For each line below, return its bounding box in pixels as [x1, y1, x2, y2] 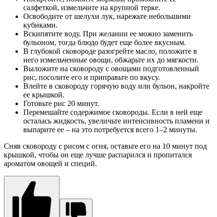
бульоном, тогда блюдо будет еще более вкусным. [23, 38, 186, 47]
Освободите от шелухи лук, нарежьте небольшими [23, 12, 191, 21]
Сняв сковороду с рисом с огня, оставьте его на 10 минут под [4, 142, 207, 151]
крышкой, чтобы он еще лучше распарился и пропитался [4, 151, 192, 159]
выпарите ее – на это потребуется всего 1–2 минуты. [23, 125, 197, 134]
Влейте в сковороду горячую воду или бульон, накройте [23, 82, 209, 91]
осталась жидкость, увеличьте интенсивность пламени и [23, 117, 210, 125]
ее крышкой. [23, 91, 64, 99]
